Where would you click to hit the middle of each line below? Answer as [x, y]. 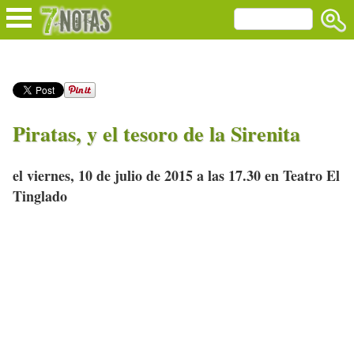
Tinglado [40, 196]
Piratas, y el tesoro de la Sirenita [156, 133]
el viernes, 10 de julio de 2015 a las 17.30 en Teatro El [176, 176]
